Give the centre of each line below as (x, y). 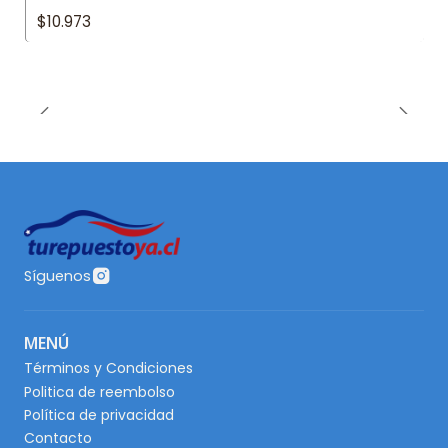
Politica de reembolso (99, 391)
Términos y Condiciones (108, 368)
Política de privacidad (99, 415)
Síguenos (57, 276)
